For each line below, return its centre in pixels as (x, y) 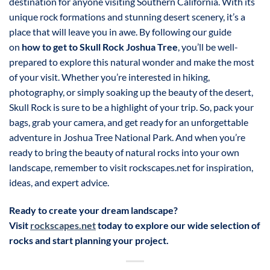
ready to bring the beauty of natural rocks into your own (124, 152)
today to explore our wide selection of (178, 225)
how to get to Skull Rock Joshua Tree (100, 47)
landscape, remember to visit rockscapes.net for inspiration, (131, 168)
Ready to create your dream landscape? (93, 210)
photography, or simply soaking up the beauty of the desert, (131, 92)
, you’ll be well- (208, 47)
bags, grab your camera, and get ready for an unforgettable (129, 122)
